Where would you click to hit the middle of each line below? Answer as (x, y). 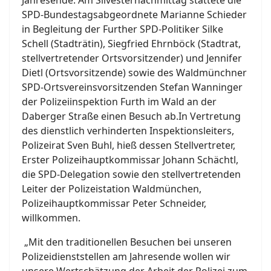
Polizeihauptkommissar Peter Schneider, (114, 204)
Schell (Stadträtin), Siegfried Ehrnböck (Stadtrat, (131, 44)
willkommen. (51, 218)
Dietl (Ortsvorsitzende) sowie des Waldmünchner (134, 73)
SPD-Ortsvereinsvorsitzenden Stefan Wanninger (132, 87)
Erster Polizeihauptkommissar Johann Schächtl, (130, 160)
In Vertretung (210, 116)
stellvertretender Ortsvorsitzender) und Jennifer (132, 58)
